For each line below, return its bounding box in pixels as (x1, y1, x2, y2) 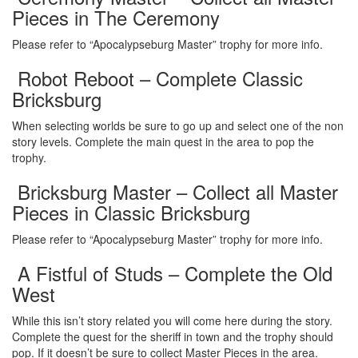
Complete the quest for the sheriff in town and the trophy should (12, 328, 333, 344)
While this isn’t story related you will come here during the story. (12, 312, 332, 328)
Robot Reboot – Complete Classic (12, 63, 303, 92)
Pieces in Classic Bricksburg (12, 197, 250, 226)
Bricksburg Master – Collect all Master (12, 177, 338, 205)
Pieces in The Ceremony (12, 2, 220, 31)
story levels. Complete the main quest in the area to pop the (12, 133, 314, 149)
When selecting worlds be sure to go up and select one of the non (12, 117, 344, 133)
